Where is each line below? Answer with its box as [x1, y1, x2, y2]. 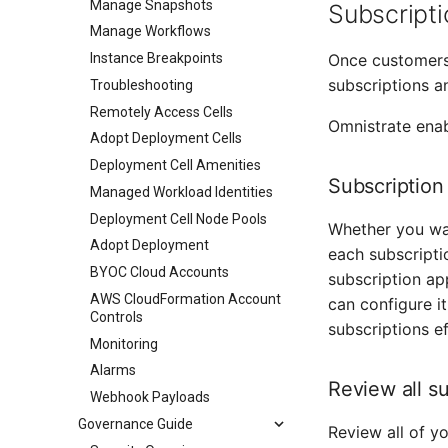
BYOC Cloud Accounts [90, 264, 229, 280]
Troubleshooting [90, 76, 193, 93]
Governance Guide [78, 415, 193, 432]
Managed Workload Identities [90, 183, 273, 200]
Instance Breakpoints [90, 50, 223, 66]
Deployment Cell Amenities [90, 157, 261, 173]
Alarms [90, 362, 136, 379]
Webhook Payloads [90, 389, 210, 405]
